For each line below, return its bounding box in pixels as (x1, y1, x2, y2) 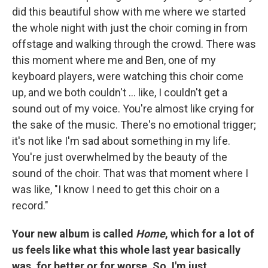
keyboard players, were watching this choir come (12, 70, 243, 83)
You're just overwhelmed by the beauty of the (12, 151, 227, 164)
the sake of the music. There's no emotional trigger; (12, 118, 256, 132)
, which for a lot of (165, 227, 254, 240)
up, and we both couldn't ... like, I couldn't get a (12, 86, 227, 99)
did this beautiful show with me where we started (12, 5, 246, 19)
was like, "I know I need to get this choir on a (12, 183, 220, 196)
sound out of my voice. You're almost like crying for (12, 102, 254, 115)
